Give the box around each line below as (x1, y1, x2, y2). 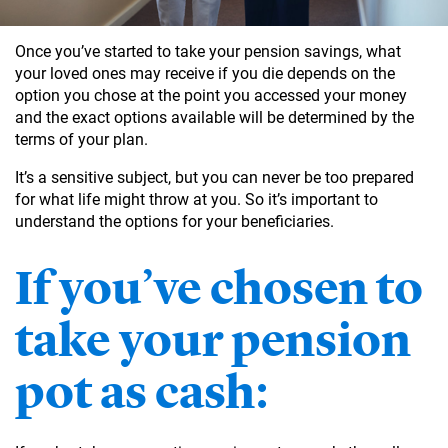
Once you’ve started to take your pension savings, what (15, 41, 401, 61)
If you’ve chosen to (15, 258, 423, 317)
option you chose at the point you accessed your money (15, 85, 407, 105)
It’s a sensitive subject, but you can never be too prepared (15, 167, 414, 187)
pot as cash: (15, 362, 269, 421)
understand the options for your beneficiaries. (15, 211, 334, 231)
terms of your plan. (15, 129, 148, 149)
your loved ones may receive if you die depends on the (15, 63, 395, 83)
